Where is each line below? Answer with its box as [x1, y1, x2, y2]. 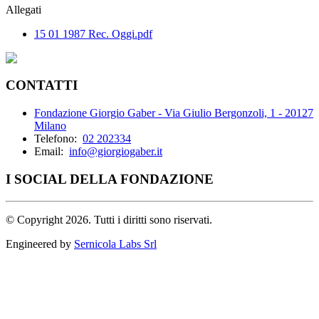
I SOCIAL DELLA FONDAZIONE [6, 171, 214, 187]
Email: [34, 145, 66, 158]
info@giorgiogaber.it [69, 145, 162, 158]
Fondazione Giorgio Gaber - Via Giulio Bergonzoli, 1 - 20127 [34, 107, 313, 120]
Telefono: [34, 132, 80, 145]
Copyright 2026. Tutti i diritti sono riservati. [14, 213, 212, 226]
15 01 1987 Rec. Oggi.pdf [34, 27, 152, 40]
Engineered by [6, 237, 74, 250]
